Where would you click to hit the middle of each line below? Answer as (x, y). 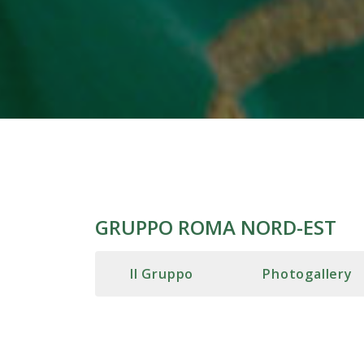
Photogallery (308, 273)
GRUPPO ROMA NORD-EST (216, 227)
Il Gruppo (162, 273)
